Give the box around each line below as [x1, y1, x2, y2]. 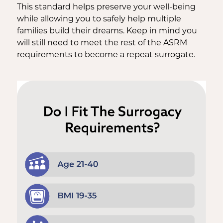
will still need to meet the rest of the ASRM [16, 38, 187, 47]
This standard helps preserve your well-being [16, 2, 196, 11]
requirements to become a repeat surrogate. [16, 50, 197, 59]
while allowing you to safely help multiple [16, 14, 181, 23]
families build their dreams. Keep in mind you [16, 26, 197, 35]
